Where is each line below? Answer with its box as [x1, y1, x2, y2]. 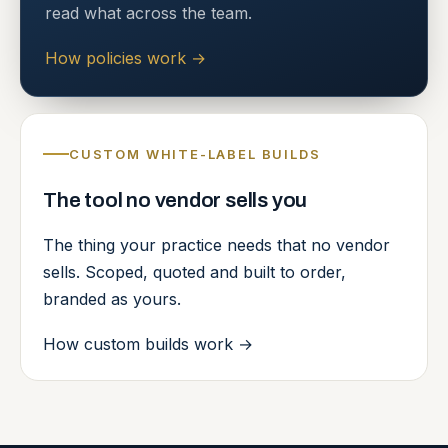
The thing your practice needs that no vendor [43, 235, 390, 256]
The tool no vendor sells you [43, 188, 308, 211]
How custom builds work [43, 333, 238, 354]
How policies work [45, 47, 191, 68]
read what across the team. [45, 3, 252, 24]
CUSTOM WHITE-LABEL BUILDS [69, 145, 321, 162]
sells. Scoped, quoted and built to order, [43, 262, 346, 283]
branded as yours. [43, 289, 181, 310]
